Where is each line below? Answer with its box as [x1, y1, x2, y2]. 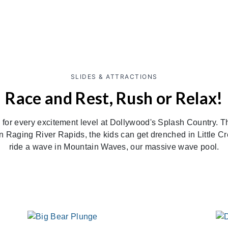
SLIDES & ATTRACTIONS [70, 73, 158, 80]
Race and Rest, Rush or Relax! [5, 88, 223, 108]
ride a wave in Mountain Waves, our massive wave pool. [9, 142, 219, 151]
